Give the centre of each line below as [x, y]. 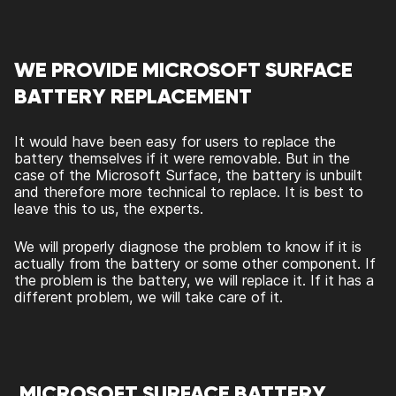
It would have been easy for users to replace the [175, 142]
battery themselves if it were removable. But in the [182, 159]
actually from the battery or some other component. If [195, 264]
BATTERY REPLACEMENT [135, 97]
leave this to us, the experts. [111, 209]
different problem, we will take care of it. [148, 297]
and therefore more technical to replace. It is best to [189, 192]
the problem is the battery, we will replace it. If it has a [194, 281]
